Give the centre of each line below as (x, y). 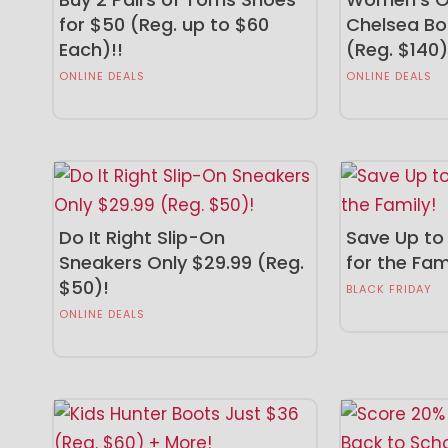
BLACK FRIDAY (389, 289)
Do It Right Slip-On (142, 238)
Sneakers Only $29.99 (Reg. (182, 263)
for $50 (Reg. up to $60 (164, 25)
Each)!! (91, 50)
